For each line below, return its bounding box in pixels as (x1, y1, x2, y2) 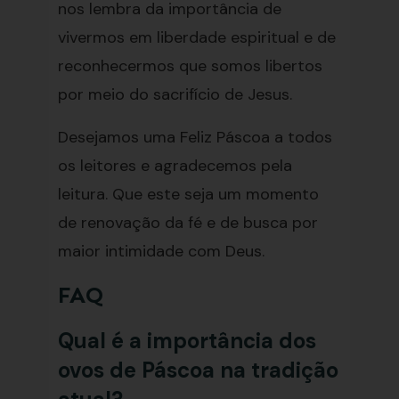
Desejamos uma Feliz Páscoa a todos (57, 126, 332, 148)
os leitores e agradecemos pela (57, 155, 292, 176)
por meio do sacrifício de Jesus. (57, 84, 292, 105)
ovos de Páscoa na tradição (57, 356, 338, 384)
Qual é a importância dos (57, 327, 316, 354)
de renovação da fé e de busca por (57, 212, 318, 233)
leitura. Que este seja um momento (57, 183, 319, 205)
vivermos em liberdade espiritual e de (57, 27, 336, 48)
